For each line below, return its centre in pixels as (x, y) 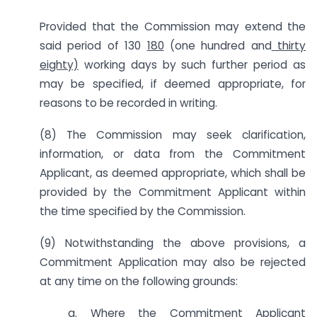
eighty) (59, 65)
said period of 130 (93, 46)
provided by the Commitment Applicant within (173, 192)
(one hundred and (218, 46)
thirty (288, 46)
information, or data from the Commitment (173, 154)
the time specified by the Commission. (143, 211)
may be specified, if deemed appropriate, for (173, 84)
